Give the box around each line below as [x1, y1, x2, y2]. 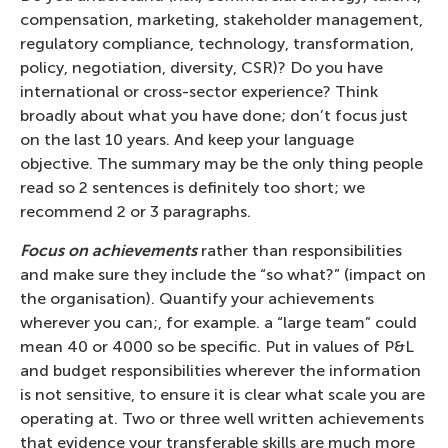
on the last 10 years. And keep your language [20, 130, 354, 150]
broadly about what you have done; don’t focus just [20, 106, 408, 126]
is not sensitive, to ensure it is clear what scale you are [20, 384, 425, 404]
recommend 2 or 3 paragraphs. [20, 202, 251, 222]
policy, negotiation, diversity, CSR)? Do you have [20, 58, 383, 78]
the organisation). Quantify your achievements [20, 288, 374, 308]
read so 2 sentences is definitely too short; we [20, 178, 365, 198]
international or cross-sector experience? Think [20, 82, 378, 102]
